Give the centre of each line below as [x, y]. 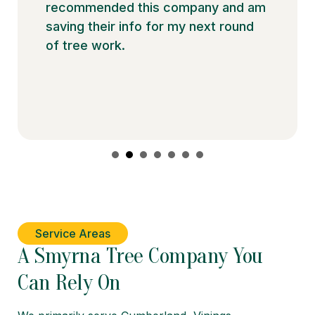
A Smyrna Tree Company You [140, 255]
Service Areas [73, 233]
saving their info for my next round [150, 26]
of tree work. [85, 45]
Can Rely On [69, 282]
